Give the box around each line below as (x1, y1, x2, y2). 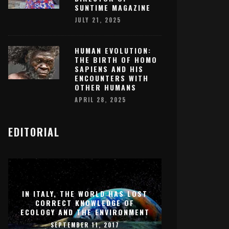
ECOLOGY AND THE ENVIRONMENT (20, 206, 150, 217)
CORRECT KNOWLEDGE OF (35, 197, 134, 208)
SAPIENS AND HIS (75, 63, 144, 75)
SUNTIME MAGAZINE (75, 2, 151, 13)
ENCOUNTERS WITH (75, 73, 149, 84)
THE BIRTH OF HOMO (75, 54, 157, 65)
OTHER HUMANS (75, 82, 136, 93)
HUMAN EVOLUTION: (75, 45, 151, 56)
